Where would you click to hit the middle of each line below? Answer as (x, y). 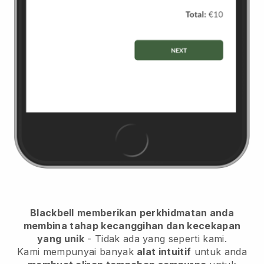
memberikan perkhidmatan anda (156, 212)
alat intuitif (164, 251)
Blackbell (52, 212)
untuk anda (219, 251)
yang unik (61, 238)
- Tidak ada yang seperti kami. (155, 238)
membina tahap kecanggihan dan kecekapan (132, 225)
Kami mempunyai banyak (77, 251)
